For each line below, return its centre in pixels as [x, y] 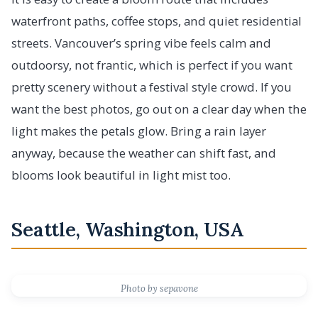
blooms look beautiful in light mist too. [121, 175]
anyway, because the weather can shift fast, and [144, 153]
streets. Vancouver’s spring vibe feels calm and [141, 43]
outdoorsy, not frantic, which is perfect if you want [152, 65]
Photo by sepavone [159, 289]
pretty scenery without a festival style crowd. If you [152, 87]
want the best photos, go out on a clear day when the [159, 109]
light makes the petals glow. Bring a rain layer [139, 131]
